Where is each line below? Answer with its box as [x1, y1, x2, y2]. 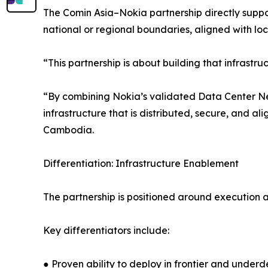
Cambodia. [43, 124, 94, 136]
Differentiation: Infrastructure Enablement [43, 157, 239, 170]
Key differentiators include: [43, 224, 169, 237]
